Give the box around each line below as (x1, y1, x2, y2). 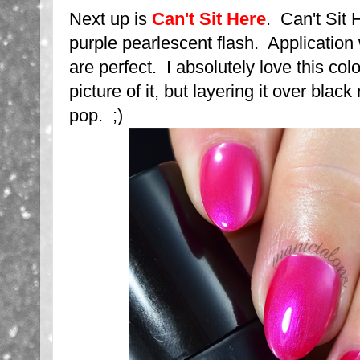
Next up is (69, 9, 152, 29)
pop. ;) (69, 105, 123, 125)
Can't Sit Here (152, 9, 266, 29)
